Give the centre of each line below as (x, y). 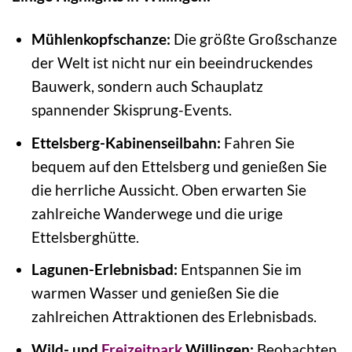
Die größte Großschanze (253, 38)
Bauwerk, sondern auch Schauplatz (147, 86)
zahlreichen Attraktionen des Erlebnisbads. (174, 317)
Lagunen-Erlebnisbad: (104, 269)
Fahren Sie (257, 142)
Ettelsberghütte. (85, 236)
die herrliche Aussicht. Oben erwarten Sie (169, 189)
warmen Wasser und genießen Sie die (155, 293)
